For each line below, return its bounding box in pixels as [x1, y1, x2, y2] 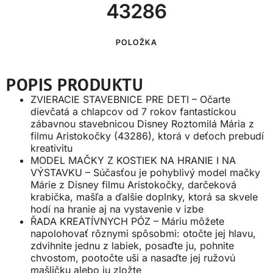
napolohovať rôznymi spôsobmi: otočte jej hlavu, [30, 227, 256, 239]
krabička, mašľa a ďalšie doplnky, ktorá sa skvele [30, 191, 258, 203]
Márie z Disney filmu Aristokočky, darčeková [30, 179, 236, 191]
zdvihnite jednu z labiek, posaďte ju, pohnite [30, 239, 234, 252]
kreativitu [30, 142, 73, 154]
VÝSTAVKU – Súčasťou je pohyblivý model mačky [30, 166, 260, 179]
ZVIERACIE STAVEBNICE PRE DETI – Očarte [30, 93, 230, 105]
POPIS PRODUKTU [6, 73, 143, 96]
